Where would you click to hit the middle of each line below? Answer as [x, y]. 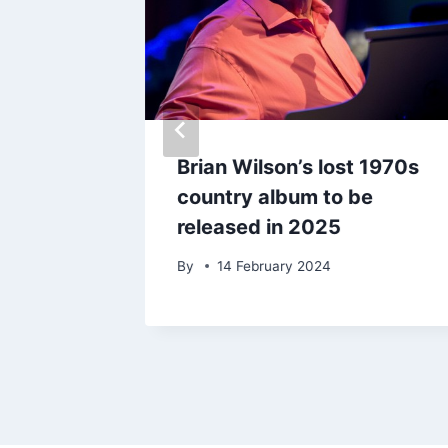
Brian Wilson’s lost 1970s [298, 167]
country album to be [275, 197]
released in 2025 [259, 227]
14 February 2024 [274, 265]
